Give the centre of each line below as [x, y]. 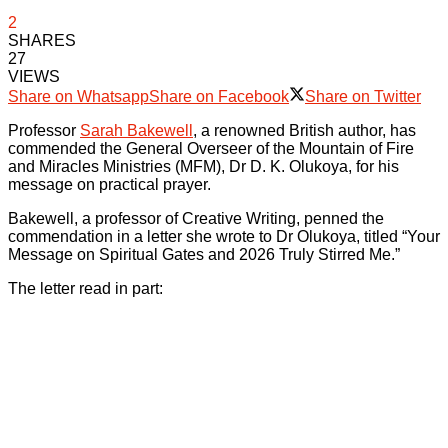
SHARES [42, 40]
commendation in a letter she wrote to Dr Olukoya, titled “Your [224, 236]
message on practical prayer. [109, 184]
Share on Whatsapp [78, 96]
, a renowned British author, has [304, 130]
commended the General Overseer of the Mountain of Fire [211, 148]
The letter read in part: [85, 288]
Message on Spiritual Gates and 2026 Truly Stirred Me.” [204, 254]
